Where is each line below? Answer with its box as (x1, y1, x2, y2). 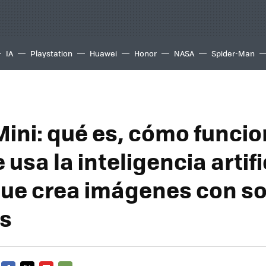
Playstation (30, 47, 72, 59)
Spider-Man (211, 47, 255, 59)
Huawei (90, 47, 117, 59)
